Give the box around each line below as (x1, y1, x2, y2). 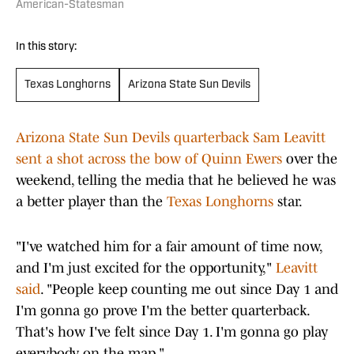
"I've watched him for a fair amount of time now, (16, 239, 322, 255)
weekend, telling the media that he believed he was (16, 172, 336, 189)
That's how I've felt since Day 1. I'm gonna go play (16, 324, 328, 341)
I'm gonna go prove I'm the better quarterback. (16, 303, 309, 319)
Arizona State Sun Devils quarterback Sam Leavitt (16, 130, 326, 146)
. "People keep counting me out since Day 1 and (40, 281, 338, 298)
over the (282, 151, 337, 168)
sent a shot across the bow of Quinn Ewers (16, 151, 282, 168)
